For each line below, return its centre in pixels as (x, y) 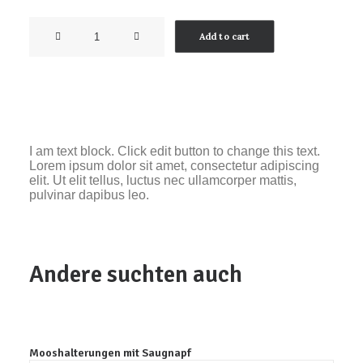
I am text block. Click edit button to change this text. (175, 151)
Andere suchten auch (136, 274)
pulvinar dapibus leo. (89, 195)
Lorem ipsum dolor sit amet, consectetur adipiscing (174, 166)
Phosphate (60, 49)
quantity (51, 72)
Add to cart (224, 36)
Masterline (58, 27)
